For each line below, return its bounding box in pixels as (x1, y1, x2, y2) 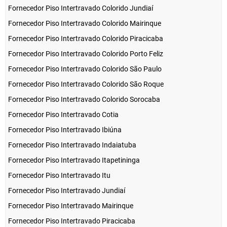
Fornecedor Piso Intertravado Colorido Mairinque (8, 19, 161, 28)
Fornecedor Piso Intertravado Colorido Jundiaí (8, 4, 153, 13)
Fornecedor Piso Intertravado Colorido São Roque (8, 80, 164, 89)
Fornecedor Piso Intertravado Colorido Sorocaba (8, 95, 160, 104)
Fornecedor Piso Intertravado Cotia (8, 110, 119, 119)
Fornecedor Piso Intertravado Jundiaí (8, 186, 125, 195)
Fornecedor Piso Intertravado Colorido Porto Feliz (8, 50, 163, 58)
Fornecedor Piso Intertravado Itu (8, 171, 110, 180)
